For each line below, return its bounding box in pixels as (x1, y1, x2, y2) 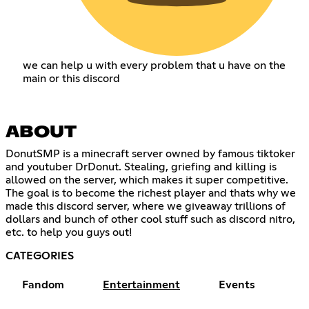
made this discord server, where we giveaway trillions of (6, 200, 286, 212)
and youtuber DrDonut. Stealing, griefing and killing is (6, 161, 277, 172)
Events (219, 279, 255, 290)
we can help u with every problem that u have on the (22, 59, 286, 71)
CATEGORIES (6, 250, 74, 261)
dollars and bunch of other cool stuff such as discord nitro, (6, 213, 295, 225)
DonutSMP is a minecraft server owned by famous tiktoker (6, 148, 295, 159)
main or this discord (22, 72, 120, 84)
